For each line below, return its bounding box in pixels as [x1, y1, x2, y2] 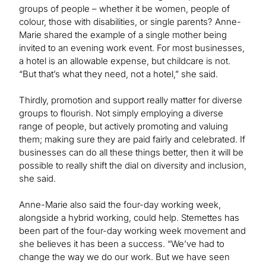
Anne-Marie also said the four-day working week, [19, 199, 221, 211]
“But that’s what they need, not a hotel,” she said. [19, 68, 218, 80]
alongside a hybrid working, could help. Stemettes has [19, 212, 239, 224]
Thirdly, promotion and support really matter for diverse [19, 94, 242, 106]
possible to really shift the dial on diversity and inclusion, [19, 160, 246, 172]
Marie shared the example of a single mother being [19, 29, 227, 41]
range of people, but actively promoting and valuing [19, 121, 228, 132]
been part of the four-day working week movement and [19, 225, 246, 237]
